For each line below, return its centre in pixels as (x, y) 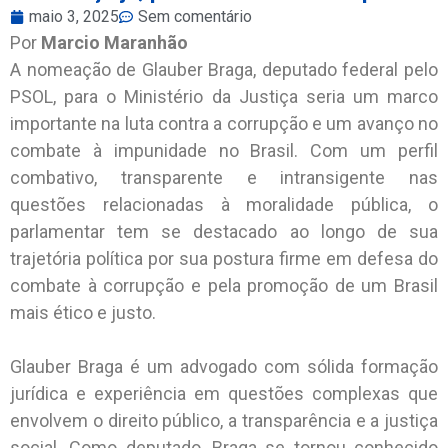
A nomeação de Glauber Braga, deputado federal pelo (224, 70)
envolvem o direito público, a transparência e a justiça (224, 421)
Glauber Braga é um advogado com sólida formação (224, 367)
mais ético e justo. (83, 313)
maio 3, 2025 (74, 17)
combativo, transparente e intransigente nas (224, 178)
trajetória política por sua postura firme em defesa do (224, 259)
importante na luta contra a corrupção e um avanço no (224, 124)
